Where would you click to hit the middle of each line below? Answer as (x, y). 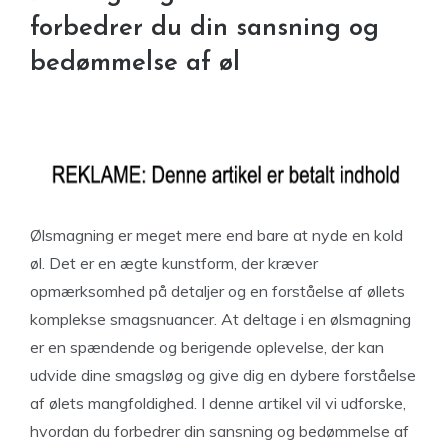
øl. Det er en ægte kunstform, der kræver (174, 263)
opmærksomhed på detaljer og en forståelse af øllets (217, 291)
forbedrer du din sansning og (204, 28)
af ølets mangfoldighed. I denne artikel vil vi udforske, (218, 403)
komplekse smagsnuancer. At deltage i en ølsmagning (220, 319)
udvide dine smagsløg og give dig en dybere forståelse (223, 375)
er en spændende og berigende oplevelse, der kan (207, 347)
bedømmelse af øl (135, 63)
